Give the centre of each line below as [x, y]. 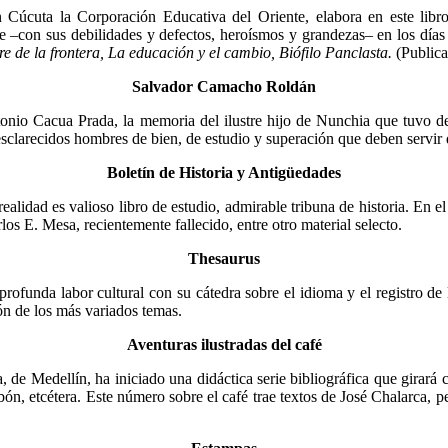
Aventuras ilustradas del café [224, 344]
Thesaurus [224, 258]
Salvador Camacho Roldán [224, 86]
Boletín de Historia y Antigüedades [224, 172]
